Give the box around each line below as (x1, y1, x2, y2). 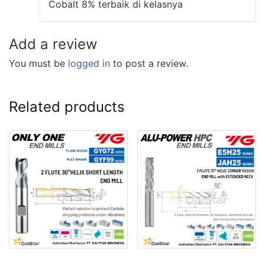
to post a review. (110, 57, 188, 69)
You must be (9, 57, 68, 69)
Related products (9, 98, 125, 115)
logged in (68, 57, 110, 69)
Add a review (9, 35, 98, 53)
